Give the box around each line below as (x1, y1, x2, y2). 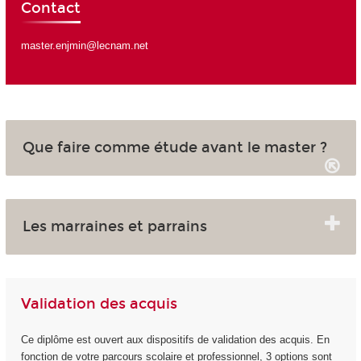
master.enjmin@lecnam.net (20, 39, 148, 52)
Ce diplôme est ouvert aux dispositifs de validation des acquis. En (20, 333, 330, 346)
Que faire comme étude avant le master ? (22, 139, 327, 157)
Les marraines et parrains (22, 218, 207, 236)
